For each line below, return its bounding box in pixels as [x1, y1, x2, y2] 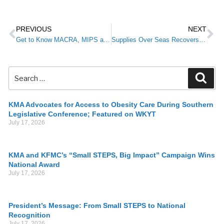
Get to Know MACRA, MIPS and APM [103, 36, 110, 44]
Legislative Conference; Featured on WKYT [8, 110, 156, 118]
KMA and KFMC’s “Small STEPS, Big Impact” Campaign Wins [8, 151, 215, 159]
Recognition [8, 211, 50, 219]
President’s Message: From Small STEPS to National [8, 201, 185, 210]
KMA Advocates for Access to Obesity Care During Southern [8, 100, 213, 109]
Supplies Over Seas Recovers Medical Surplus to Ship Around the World [199, 36, 205, 44]
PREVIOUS [16, 25, 51, 33]
